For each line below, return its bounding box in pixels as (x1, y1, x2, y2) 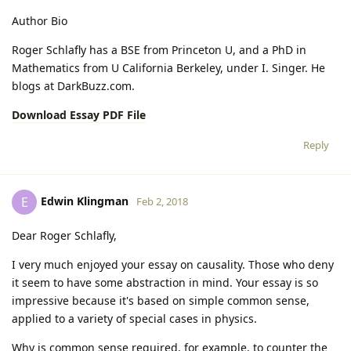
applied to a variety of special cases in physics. (12, 310, 257, 326)
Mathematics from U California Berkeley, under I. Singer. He (12, 60, 325, 75)
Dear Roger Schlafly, (12, 227, 117, 243)
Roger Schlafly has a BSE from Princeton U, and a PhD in (12, 42, 306, 57)
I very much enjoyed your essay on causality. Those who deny (12, 256, 334, 272)
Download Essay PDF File (12, 107, 146, 122)
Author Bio (12, 13, 67, 28)
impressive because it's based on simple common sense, (12, 292, 309, 308)
